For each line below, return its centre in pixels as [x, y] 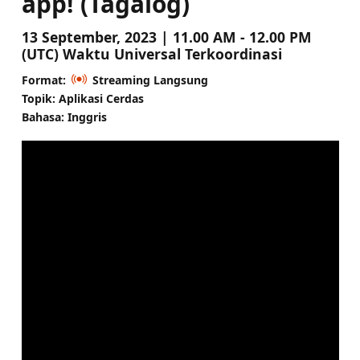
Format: [43, 80]
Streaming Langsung [150, 80]
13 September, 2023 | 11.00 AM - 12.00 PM [166, 37]
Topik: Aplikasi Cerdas [82, 98]
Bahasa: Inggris [64, 117]
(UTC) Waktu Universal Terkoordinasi [151, 53]
